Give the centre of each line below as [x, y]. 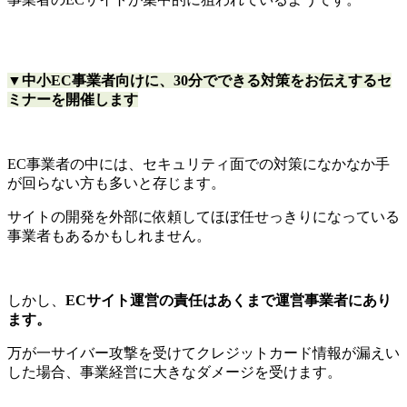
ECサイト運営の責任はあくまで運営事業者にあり [228, 300]
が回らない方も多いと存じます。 [116, 183]
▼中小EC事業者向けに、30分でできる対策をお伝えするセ [199, 80]
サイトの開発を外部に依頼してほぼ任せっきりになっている [203, 216]
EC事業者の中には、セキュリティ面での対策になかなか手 [199, 164]
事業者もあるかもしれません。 [109, 235]
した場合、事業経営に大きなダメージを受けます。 [174, 372]
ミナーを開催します [73, 99]
